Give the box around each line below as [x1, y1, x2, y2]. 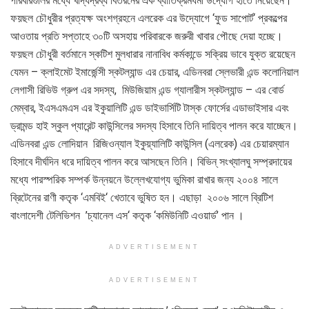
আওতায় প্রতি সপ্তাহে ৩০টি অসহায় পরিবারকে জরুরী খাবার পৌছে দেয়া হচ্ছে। [10, 29, 283, 43]
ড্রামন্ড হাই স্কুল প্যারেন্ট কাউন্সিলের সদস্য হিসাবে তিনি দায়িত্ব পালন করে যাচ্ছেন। [10, 119, 298, 132]
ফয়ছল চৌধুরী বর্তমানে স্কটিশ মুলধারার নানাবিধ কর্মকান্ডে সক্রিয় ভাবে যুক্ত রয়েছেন [10, 47, 295, 61]
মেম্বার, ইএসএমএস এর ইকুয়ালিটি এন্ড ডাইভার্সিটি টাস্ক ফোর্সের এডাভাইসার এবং [10, 101, 289, 114]
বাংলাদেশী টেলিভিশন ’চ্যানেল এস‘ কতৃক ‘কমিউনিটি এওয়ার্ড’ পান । [10, 208, 244, 222]
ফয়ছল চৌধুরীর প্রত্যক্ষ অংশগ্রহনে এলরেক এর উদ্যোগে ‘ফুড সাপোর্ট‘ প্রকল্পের [10, 11, 287, 25]
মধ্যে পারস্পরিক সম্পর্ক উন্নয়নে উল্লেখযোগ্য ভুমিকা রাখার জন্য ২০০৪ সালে [10, 172, 278, 186]
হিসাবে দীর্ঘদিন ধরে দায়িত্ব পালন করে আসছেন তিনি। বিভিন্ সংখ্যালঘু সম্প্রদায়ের [10, 154, 292, 168]
